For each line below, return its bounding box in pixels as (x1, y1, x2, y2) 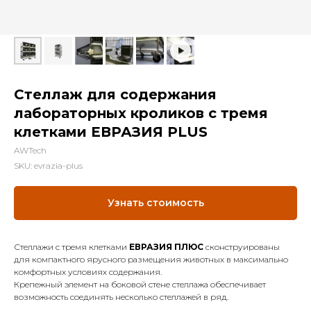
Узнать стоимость (107, 196, 204, 210)
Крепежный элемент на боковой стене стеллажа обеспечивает (14, 279, 266, 290)
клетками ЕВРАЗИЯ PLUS (14, 124, 208, 140)
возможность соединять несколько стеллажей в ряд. (14, 292, 228, 303)
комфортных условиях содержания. (14, 267, 162, 278)
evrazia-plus (34, 160, 83, 171)
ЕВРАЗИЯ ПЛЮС (129, 242, 203, 253)
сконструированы (203, 242, 280, 253)
